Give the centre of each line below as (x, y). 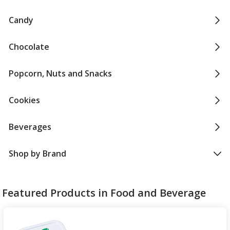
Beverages (30, 127)
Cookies (24, 100)
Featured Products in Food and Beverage (104, 193)
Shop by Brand (37, 154)
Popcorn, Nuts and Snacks (60, 73)
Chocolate (29, 47)
